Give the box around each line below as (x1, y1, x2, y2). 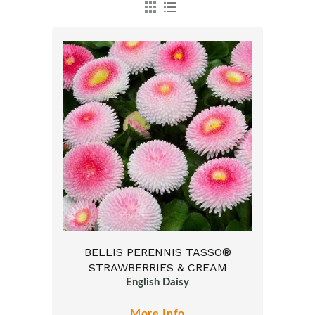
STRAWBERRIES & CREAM (88, 261, 227, 274)
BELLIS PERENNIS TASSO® (84, 245, 231, 259)
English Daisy (126, 277, 189, 288)
